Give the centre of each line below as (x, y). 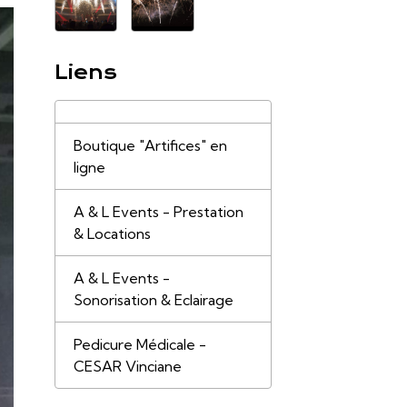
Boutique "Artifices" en (150, 145)
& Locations (112, 233)
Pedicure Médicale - (139, 344)
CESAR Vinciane (127, 366)
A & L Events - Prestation (158, 211)
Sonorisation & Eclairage (153, 299)
